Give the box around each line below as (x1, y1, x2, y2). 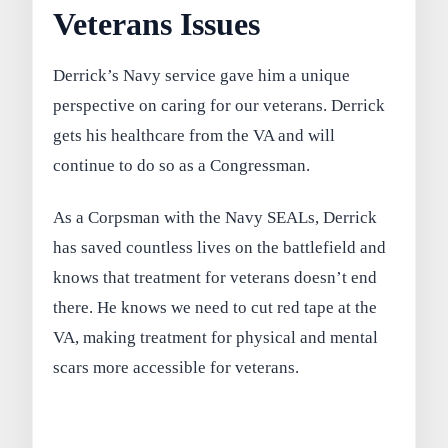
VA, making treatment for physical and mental (53, 327, 379, 347)
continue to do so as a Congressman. (53, 156, 311, 176)
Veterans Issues (53, 6, 261, 42)
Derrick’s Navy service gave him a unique (53, 66, 351, 86)
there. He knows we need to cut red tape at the (53, 297, 378, 317)
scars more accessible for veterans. (53, 357, 300, 377)
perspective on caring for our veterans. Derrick (53, 96, 386, 116)
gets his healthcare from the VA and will (53, 126, 336, 146)
